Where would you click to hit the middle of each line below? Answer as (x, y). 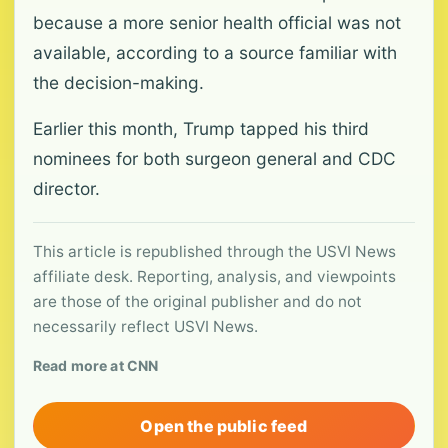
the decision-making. (118, 82)
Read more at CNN (96, 365)
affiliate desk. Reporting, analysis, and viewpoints (214, 276)
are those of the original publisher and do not (197, 301)
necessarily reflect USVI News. (145, 326)
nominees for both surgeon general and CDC (214, 158)
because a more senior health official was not (217, 22)
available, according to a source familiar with (215, 52)
